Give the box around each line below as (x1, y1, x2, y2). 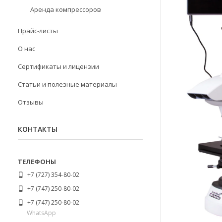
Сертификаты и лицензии (18, 62, 99, 71)
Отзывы (18, 98, 44, 107)
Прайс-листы (18, 26, 58, 35)
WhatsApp (27, 208, 56, 217)
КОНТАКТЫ (18, 124, 57, 134)
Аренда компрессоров (30, 5, 101, 14)
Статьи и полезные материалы (18, 80, 117, 89)
